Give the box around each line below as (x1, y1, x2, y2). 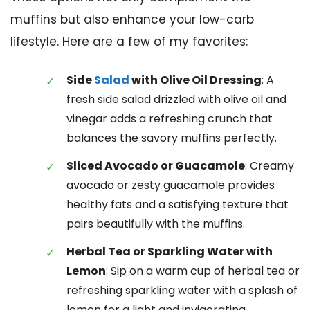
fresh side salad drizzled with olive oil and (66, 91, 286, 107)
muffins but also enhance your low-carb (10, 11, 254, 28)
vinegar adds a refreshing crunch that (66, 110, 273, 127)
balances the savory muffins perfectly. (66, 129, 277, 146)
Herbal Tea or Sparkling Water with (66, 243, 273, 259)
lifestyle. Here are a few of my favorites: (10, 33, 248, 51)
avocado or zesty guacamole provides (66, 176, 275, 193)
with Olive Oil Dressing (129, 71, 262, 88)
